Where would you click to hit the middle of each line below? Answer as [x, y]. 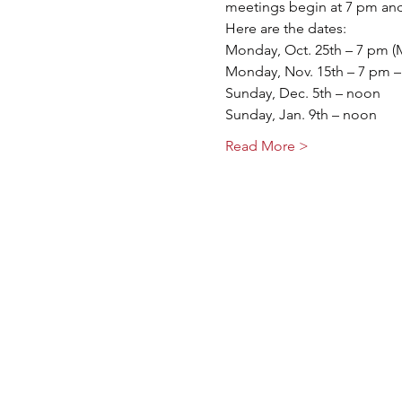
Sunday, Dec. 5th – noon [302, 93]
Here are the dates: [285, 28]
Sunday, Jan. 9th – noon [301, 114]
